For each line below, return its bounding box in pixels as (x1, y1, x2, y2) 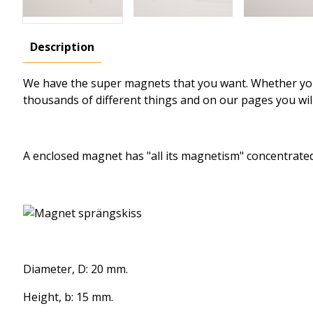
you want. (198, 75, 248, 91)
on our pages (203, 92, 273, 108)
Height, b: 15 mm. (23, 289, 113, 305)
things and (144, 92, 200, 108)
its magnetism (166, 148, 240, 163)
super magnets (91, 75, 170, 91)
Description (30, 39, 94, 54)
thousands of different (23, 92, 141, 108)
